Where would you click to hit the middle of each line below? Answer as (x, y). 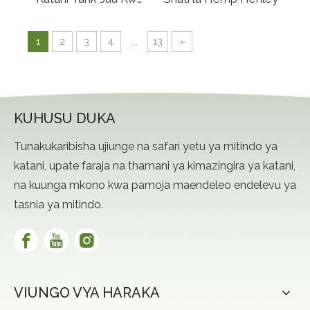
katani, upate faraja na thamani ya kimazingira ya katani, (155, 166)
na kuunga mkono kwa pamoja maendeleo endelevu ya (155, 185)
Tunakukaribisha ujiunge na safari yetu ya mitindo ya (146, 146)
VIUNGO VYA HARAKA (87, 293)
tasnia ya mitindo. (58, 204)
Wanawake (90, 19)
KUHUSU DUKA (65, 118)
